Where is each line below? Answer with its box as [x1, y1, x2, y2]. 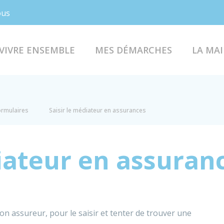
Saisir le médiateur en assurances [49, 106, 146, 114]
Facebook [35, 6, 71, 17]
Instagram [56, 6, 95, 17]
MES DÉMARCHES [94, 43, 172, 56]
